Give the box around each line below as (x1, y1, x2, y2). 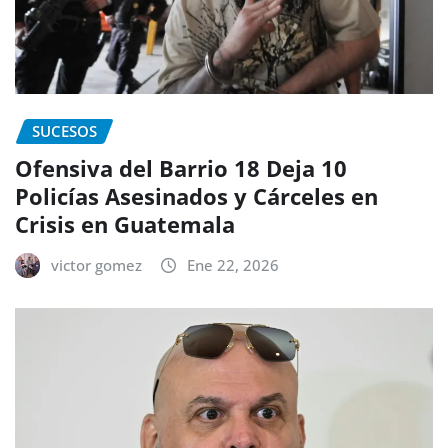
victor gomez (51, 254, 142, 275)
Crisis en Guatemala (15, 208, 235, 239)
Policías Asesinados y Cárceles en (15, 180, 378, 211)
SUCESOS (32, 120, 97, 141)
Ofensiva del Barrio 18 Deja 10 (15, 152, 347, 183)
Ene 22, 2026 (187, 254, 279, 275)
